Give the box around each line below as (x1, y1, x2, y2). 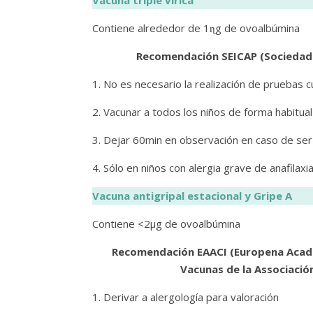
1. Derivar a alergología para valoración (92, 290, 279, 304)
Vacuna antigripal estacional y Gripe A (92, 189, 292, 203)
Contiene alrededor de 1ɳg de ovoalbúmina (92, 21, 300, 35)
